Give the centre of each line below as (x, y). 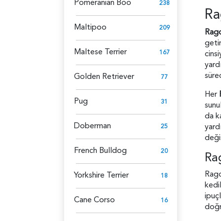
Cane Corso (94, 200)
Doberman (92, 126)
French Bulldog (100, 150)
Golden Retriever (104, 76)
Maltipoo (90, 27)
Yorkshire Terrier (101, 175)
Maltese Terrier (100, 52)
